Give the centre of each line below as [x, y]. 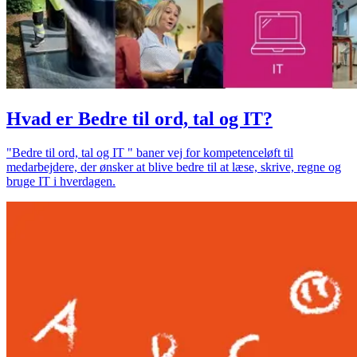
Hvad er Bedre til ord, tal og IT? [139, 118]
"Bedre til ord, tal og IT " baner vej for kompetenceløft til [150, 152]
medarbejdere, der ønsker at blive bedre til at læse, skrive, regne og [174, 167]
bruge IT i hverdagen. [61, 181]
